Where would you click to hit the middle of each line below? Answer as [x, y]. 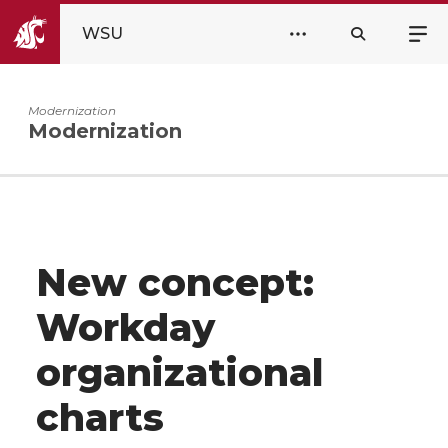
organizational [180, 372]
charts [100, 417]
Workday [125, 327]
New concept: [175, 282]
